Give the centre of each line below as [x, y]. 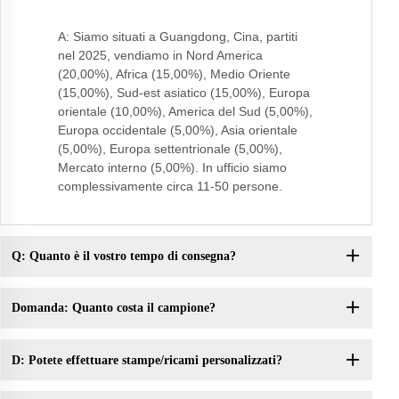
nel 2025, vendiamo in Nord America [160, 55]
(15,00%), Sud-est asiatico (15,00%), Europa [184, 92]
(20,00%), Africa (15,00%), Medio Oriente [174, 73]
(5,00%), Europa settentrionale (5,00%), [170, 148]
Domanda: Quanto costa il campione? [113, 308]
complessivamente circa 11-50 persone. [170, 186]
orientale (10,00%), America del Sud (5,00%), [185, 111]
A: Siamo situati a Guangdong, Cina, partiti [178, 36]
